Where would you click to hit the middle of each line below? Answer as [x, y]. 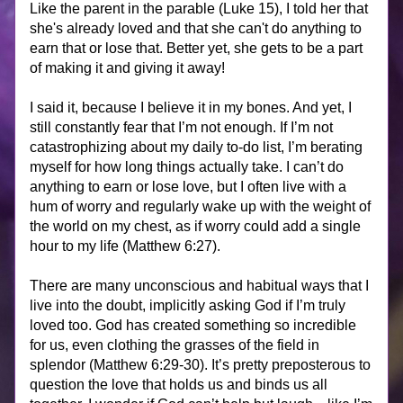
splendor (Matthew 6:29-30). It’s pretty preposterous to [200, 365]
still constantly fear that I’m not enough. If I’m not [181, 127]
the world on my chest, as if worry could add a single [195, 226]
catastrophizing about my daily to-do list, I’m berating [196, 147]
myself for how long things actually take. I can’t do [187, 167]
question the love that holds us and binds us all [179, 385]
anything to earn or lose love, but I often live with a [188, 187]
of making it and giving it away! [127, 68]
